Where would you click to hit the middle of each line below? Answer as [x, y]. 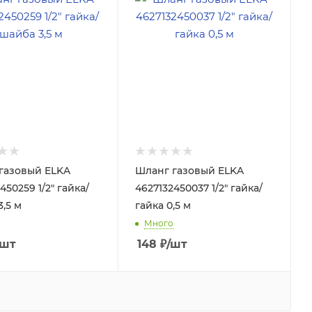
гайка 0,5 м [163, 205]
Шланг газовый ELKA [189, 170]
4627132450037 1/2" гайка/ [198, 188]
